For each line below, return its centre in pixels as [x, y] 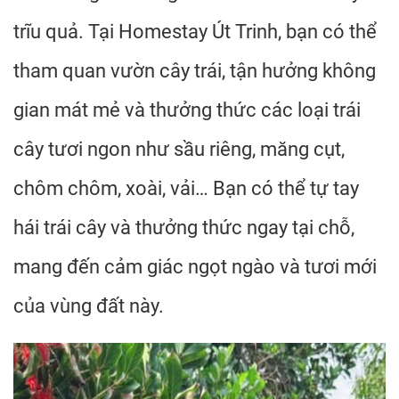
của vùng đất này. [89, 306]
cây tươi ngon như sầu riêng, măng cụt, [179, 149]
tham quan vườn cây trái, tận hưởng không [195, 71]
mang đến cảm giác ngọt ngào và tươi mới [195, 267]
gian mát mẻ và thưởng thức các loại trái [187, 110]
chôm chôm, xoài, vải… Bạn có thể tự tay [186, 188]
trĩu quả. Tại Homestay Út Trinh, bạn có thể [195, 32]
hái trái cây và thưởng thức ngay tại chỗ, [184, 228]
